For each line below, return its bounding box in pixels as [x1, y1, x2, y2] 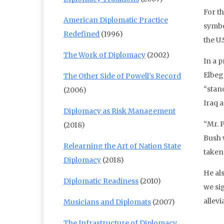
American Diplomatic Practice [63, 15, 168, 25]
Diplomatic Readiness [63, 176, 138, 186]
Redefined [63, 29, 99, 39]
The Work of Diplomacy [63, 50, 145, 60]
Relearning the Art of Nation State [63, 141, 181, 151]
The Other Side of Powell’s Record [63, 71, 181, 81]
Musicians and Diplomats [63, 197, 151, 207]
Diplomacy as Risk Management [63, 106, 175, 116]
